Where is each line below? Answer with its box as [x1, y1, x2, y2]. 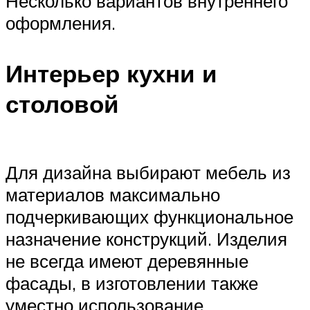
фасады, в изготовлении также [6, 272, 258, 295]
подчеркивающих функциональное [6, 206, 293, 228]
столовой [6, 89, 119, 120]
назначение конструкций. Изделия [6, 228, 287, 250]
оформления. [6, 12, 116, 35]
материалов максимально [6, 183, 220, 206]
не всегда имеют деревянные [6, 250, 248, 273]
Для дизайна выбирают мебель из [6, 161, 291, 184]
